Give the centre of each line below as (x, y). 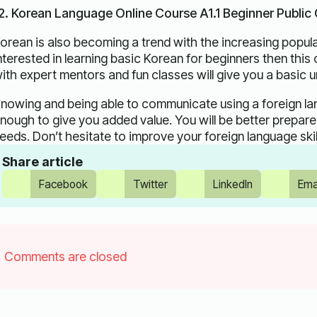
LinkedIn (232, 184)
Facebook (63, 184)
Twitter (150, 184)
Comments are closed (65, 257)
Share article (42, 162)
